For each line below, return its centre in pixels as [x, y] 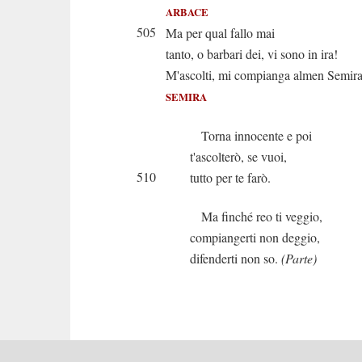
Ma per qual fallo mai [220, 33]
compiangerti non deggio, [255, 237]
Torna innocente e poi [251, 135]
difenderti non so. [236, 258]
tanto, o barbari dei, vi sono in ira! [252, 54]
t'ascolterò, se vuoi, [238, 156]
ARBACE [187, 12]
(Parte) [299, 258]
